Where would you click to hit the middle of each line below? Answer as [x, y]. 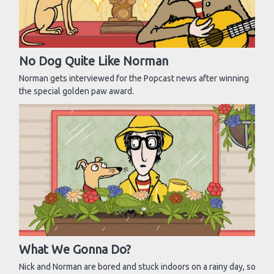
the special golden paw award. [76, 91]
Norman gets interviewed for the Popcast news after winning [134, 79]
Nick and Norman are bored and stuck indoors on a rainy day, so [137, 267]
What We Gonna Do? [75, 250]
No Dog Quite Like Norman [94, 61]
